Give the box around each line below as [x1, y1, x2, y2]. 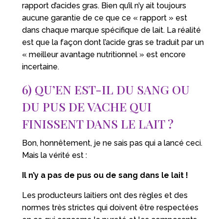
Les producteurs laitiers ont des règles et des [22, 190, 188, 200]
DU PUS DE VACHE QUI [22, 98, 152, 114]
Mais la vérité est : [22, 150, 87, 160]
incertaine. [22, 62, 59, 71]
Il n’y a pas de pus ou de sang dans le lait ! [22, 170, 188, 180]
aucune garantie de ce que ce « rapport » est [22, 13, 187, 22]
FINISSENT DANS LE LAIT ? [22, 115, 174, 131]
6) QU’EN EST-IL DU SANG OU [22, 81, 190, 97]
